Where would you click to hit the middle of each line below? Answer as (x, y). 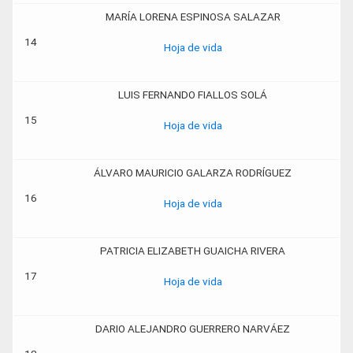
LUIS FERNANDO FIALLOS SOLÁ (193, 95)
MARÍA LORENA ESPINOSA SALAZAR (193, 17)
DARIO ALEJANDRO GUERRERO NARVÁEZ (193, 329)
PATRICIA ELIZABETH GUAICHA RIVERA (193, 251)
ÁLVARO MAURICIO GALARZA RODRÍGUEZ (193, 173)
